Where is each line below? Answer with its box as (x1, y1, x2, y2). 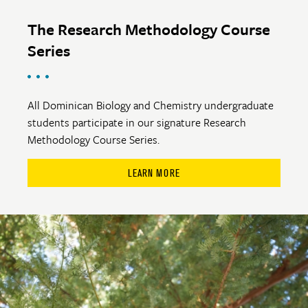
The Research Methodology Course (27, 17, 270, 41)
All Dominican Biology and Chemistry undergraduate (27, 96, 274, 113)
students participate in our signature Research (27, 113, 246, 131)
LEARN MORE (128, 166, 180, 179)
